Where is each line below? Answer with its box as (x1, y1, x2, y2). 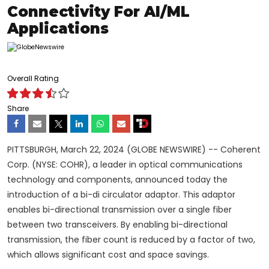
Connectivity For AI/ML (7, 3, 190, 21)
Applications (7, 20, 109, 38)
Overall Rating (7, 73, 59, 84)
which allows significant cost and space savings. (7, 249, 209, 261)
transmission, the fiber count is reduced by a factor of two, (7, 234, 255, 246)
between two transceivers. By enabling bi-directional (7, 219, 228, 231)
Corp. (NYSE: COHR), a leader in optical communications (7, 159, 243, 171)
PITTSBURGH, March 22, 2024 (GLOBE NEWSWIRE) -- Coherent (7, 144, 261, 156)
